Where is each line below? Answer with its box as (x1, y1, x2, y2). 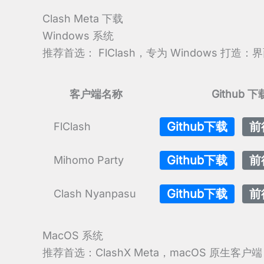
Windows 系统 (42, 29, 114, 42)
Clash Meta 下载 (42, 12, 123, 25)
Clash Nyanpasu (54, 187, 136, 200)
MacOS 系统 (42, 229, 103, 242)
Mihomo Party (54, 154, 124, 167)
